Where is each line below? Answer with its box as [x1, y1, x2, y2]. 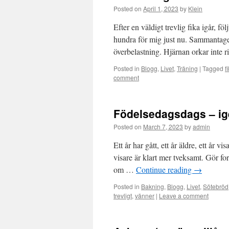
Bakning [141, 182, 164, 191]
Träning [177, 64, 198, 73]
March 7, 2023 [143, 122, 183, 131]
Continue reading [136, 164, 194, 175]
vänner [135, 191, 154, 200]
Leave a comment [159, 191, 209, 200]
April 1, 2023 [143, 4, 178, 13]
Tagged [202, 64, 223, 73]
